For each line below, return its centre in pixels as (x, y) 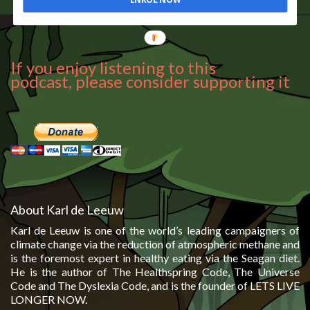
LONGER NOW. (49, 300)
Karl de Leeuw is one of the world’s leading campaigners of (155, 230)
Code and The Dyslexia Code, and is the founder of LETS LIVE (155, 286)
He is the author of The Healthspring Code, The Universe (155, 272)
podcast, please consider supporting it (150, 82)
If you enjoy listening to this (113, 68)
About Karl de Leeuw (67, 210)
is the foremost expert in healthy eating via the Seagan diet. (155, 258)
